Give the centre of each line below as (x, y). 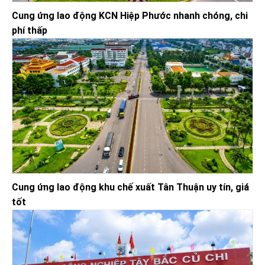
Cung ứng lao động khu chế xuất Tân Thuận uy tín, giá (130, 187)
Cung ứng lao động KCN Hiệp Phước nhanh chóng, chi (130, 16)
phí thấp (30, 31)
